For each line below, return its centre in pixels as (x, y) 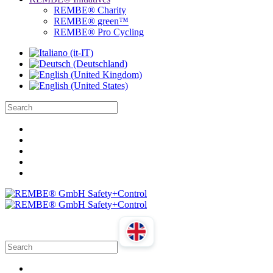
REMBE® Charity (90, 10)
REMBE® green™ (91, 21)
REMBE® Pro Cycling (99, 32)
